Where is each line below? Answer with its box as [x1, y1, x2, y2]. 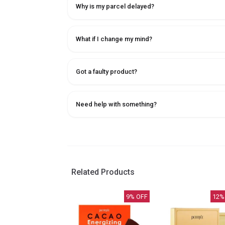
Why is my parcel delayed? [76, 3, 155, 11]
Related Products [71, 167, 135, 177]
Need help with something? [76, 100, 157, 108]
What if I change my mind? [76, 35, 153, 43]
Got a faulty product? [76, 68, 138, 76]
